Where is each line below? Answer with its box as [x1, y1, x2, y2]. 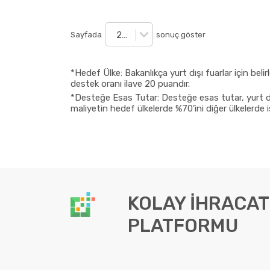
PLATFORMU [127, 215, 238, 237]
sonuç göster [156, 30, 206, 39]
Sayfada [71, 30, 102, 39]
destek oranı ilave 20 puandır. [71, 78, 190, 89]
